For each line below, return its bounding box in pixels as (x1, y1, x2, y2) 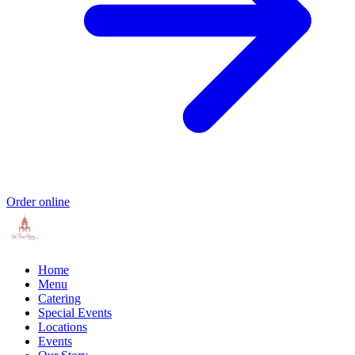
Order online (6, 194, 70, 208)
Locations (38, 319, 87, 334)
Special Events (38, 305, 112, 319)
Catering (38, 291, 81, 305)
